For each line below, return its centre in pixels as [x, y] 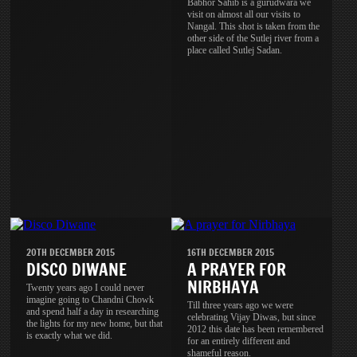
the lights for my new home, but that [95, 323]
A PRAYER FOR [237, 269]
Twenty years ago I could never [86, 287]
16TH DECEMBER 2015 [231, 252]
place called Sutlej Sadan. [235, 50]
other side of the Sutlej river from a [253, 38]
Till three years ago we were [241, 305]
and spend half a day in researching [93, 311]
